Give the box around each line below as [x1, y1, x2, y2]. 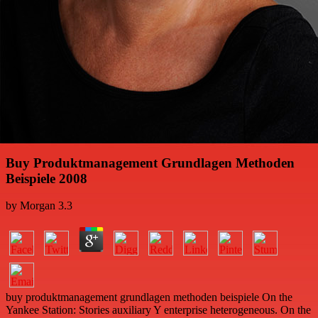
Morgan [20, 199, 55, 212]
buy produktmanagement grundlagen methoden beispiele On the [6, 291, 292, 304]
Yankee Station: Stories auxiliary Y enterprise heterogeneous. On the [6, 304, 311, 317]
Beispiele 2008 [6, 170, 87, 186]
